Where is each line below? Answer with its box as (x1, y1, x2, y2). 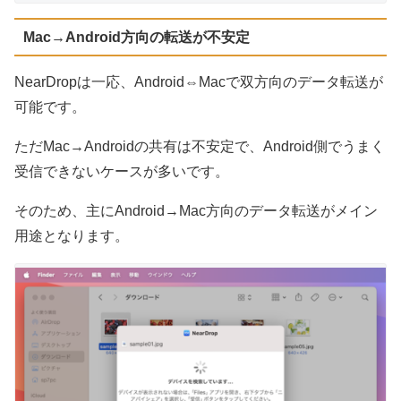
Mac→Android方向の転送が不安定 (22, 29, 250, 45)
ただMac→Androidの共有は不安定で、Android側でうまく (14, 138, 385, 154)
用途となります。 (14, 227, 129, 243)
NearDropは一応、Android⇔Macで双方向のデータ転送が (14, 73, 383, 90)
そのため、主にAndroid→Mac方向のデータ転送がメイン (14, 202, 378, 218)
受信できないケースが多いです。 (14, 163, 229, 179)
